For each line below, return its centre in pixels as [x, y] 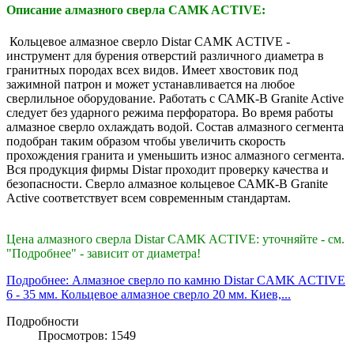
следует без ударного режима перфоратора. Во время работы [170, 113]
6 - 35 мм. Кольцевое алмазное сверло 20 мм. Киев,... [149, 295]
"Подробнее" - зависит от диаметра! [104, 254]
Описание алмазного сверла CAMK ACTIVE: [136, 10]
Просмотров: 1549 [87, 336]
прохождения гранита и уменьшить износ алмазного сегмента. [175, 156]
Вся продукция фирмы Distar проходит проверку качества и [168, 170]
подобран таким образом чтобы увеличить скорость [146, 141]
